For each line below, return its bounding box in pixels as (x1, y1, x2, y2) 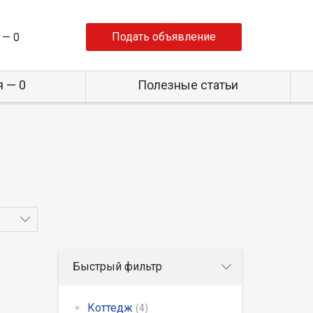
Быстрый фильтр (72, 259, 162, 273)
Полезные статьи (137, 78, 238, 92)
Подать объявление (112, 30, 216, 43)
